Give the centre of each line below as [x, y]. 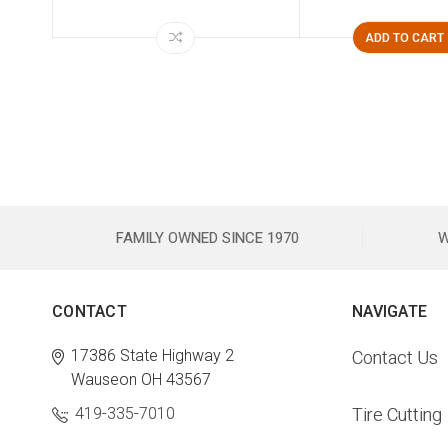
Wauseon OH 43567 [141, 380]
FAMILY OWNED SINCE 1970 [207, 238]
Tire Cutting [397, 415]
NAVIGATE [389, 312]
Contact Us [395, 358]
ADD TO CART [404, 38]
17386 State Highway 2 [152, 356]
